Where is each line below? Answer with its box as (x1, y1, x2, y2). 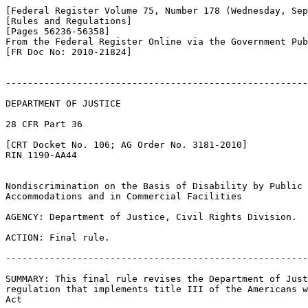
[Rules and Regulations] (5, 16, 132, 26)
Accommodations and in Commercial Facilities (5, 191, 242, 201)
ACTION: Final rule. (5, 232, 110, 243)
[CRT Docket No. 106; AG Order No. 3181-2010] (5, 140, 247, 150)
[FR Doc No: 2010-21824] (5, 47, 132, 57)
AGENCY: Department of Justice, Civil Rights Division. (5, 212, 297, 222)
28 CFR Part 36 (5, 119, 82, 129)
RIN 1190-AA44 (5, 150, 77, 160)
